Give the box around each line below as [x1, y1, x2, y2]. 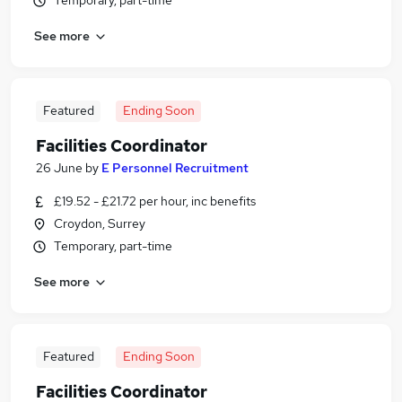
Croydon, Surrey [54, 215, 145, 232]
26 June [36, 160, 83, 176]
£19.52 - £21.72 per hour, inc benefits [54, 193, 256, 209]
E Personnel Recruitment [101, 160, 249, 176]
